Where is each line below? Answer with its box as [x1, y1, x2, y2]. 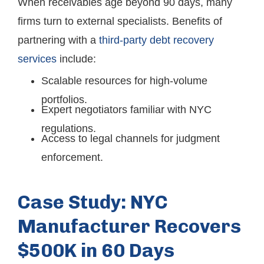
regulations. [41, 123, 96, 134]
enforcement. [41, 151, 103, 163]
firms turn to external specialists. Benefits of [18, 15, 222, 27]
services [18, 53, 57, 65]
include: [57, 53, 96, 65]
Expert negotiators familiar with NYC [41, 104, 212, 115]
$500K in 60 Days [18, 239, 174, 262]
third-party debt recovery [99, 34, 214, 46]
